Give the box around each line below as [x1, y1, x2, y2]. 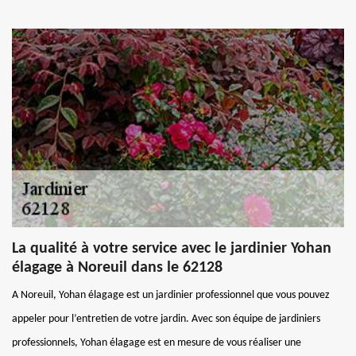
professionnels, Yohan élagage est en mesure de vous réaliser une [12, 336, 301, 349]
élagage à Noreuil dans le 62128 [12, 259, 222, 276]
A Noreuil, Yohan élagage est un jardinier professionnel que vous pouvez [12, 288, 330, 301]
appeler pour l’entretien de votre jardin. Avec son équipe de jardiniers [12, 312, 320, 325]
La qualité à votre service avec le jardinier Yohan [12, 240, 331, 257]
